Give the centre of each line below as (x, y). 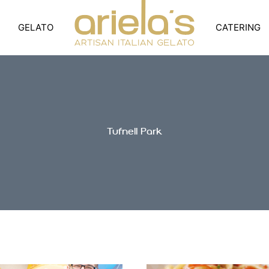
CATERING (238, 28)
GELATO (36, 28)
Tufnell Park (134, 133)
